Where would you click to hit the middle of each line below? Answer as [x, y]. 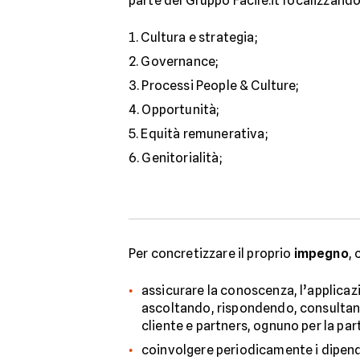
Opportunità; [180, 110]
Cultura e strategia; [199, 37]
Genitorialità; [182, 158]
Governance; [180, 61]
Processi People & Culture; [220, 86]
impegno [321, 254]
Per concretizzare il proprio [211, 254]
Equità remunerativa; [204, 134]
